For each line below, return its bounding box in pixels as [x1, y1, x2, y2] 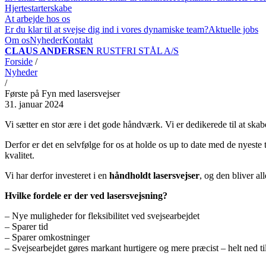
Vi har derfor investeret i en [5, 170, 109, 180]
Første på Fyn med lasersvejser [5, 88, 120, 99]
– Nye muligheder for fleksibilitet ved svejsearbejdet [5, 211, 199, 221]
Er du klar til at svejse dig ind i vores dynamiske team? [5, 24, 208, 34]
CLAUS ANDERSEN [5, 46, 94, 56]
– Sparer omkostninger [5, 232, 90, 242]
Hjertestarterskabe [5, 3, 72, 13]
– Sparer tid [5, 221, 48, 232]
